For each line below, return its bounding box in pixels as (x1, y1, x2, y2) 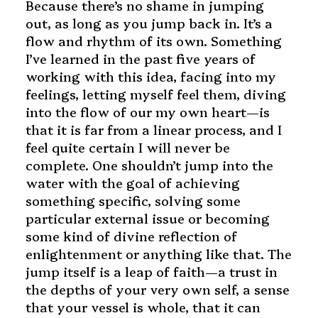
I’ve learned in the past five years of (25, 50, 256, 68)
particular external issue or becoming (25, 209, 270, 228)
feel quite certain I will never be (25, 138, 230, 157)
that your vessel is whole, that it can (25, 298, 261, 317)
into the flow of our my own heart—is (25, 103, 270, 121)
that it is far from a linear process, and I (25, 121, 282, 139)
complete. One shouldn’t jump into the (25, 156, 273, 175)
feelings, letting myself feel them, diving (25, 85, 286, 104)
